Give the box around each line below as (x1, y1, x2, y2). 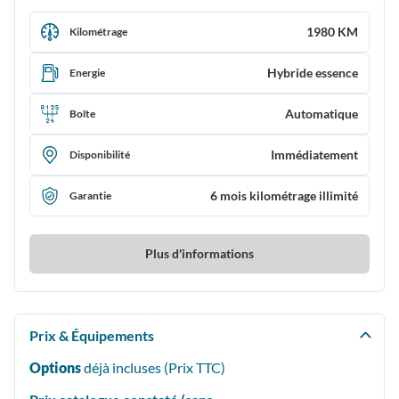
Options (29, 359, 81, 376)
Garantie (69, 189, 111, 202)
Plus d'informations (145, 246, 254, 261)
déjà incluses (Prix (81, 359, 196, 376)
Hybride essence (267, 65, 358, 80)
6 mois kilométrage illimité (210, 188, 358, 203)
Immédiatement (271, 147, 358, 162)
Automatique (285, 106, 358, 121)
